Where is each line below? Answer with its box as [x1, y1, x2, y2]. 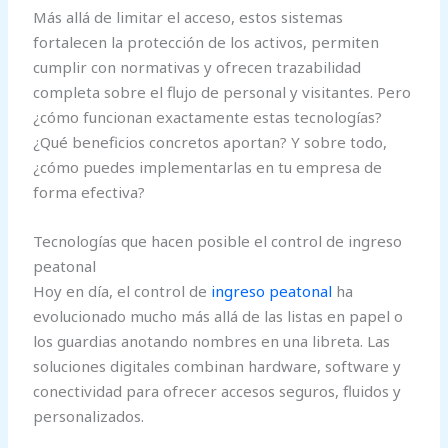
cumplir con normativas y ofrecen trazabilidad [33, 56, 362, 77]
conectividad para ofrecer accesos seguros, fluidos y [33, 380, 402, 401]
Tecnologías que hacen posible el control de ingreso [33, 230, 403, 251]
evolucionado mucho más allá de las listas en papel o [33, 305, 404, 326]
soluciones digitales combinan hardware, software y [33, 355, 402, 376]
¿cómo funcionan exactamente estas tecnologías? [33, 106, 383, 127]
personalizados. [33, 405, 145, 426]
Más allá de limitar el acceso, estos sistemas [33, 6, 344, 27]
